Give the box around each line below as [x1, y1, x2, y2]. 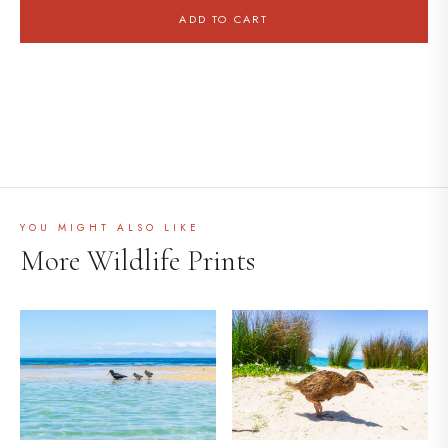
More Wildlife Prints [20, 242, 255, 278]
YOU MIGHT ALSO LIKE [20, 219, 200, 235]
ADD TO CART [179, 10, 269, 27]
